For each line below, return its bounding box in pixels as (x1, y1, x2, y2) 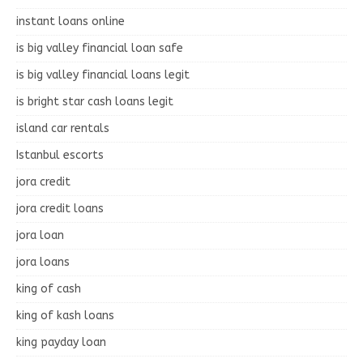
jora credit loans (16, 201, 104, 216)
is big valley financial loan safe (16, 41, 183, 55)
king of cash (16, 281, 81, 296)
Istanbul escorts (16, 147, 104, 162)
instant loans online (16, 14, 125, 28)
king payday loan (16, 335, 106, 349)
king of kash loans (16, 308, 114, 322)
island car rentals (16, 121, 109, 135)
